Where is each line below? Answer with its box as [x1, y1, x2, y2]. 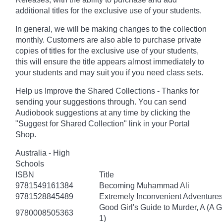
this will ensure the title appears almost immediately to [15, 57, 204, 66]
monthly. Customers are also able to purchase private [15, 35, 201, 44]
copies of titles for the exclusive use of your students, [15, 46, 199, 55]
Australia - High [15, 148, 70, 157]
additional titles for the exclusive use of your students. [15, 6, 204, 15]
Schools [15, 159, 44, 168]
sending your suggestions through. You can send [15, 97, 186, 106]
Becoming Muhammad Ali [99, 181, 189, 190]
